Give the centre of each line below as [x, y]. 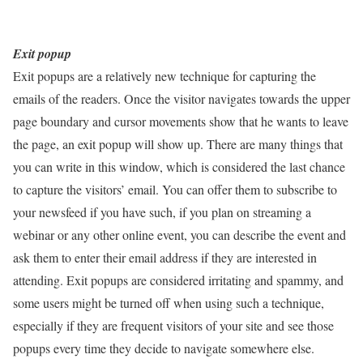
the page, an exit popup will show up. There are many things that [178, 143]
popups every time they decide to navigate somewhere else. [164, 348]
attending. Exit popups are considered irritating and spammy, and [178, 280]
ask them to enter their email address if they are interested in [165, 257]
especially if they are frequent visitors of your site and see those [173, 325]
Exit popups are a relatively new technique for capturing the [164, 75]
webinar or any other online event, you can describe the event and [179, 234]
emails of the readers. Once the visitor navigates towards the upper [181, 98]
